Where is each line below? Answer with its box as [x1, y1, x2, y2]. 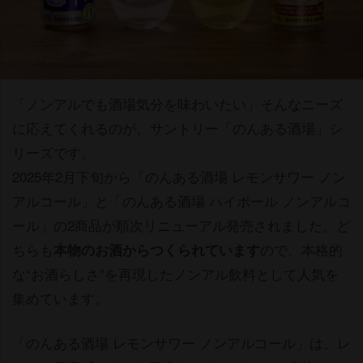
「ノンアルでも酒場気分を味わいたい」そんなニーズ [12, 92, 343, 113]
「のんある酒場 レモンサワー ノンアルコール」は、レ [12, 331, 351, 352]
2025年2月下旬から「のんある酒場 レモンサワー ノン [12, 165, 346, 186]
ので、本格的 [260, 238, 343, 259]
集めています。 [12, 287, 109, 308]
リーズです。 [12, 141, 95, 162]
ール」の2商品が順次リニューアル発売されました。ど [12, 214, 350, 235]
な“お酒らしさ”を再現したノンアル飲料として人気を [12, 263, 339, 284]
